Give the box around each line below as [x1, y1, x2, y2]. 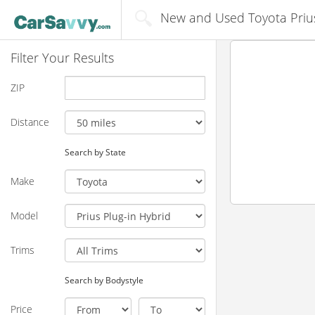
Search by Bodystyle [64, 274, 143, 285]
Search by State [64, 146, 126, 157]
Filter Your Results [11, 49, 114, 66]
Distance [11, 115, 49, 129]
